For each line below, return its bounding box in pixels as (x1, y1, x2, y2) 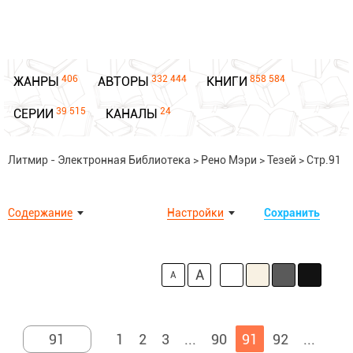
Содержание (8, 206, 72, 219)
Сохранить (264, 206, 320, 219)
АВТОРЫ (98, 74, 149, 89)
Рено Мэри (201, 154, 257, 166)
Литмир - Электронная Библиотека (8, 154, 191, 166)
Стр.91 (307, 154, 341, 166)
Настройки (167, 206, 224, 219)
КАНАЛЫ (106, 106, 158, 121)
